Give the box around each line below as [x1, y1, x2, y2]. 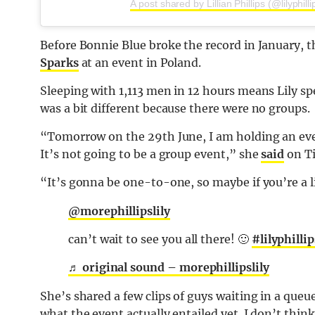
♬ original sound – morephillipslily [68, 259, 269, 274]
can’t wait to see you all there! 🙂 [68, 231, 252, 246]
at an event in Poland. [78, 55, 202, 70]
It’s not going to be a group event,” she [40, 146, 262, 161]
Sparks [40, 55, 79, 70]
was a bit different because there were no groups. [40, 101, 310, 115]
